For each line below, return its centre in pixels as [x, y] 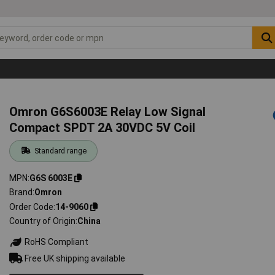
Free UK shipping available [74, 258]
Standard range [60, 150]
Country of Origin [43, 221]
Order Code [32, 207]
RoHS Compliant [56, 242]
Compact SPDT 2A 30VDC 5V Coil [103, 127]
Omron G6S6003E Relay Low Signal [108, 111]
